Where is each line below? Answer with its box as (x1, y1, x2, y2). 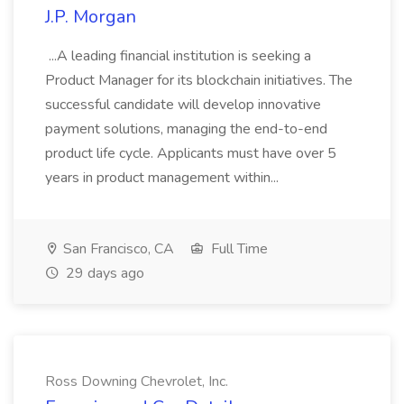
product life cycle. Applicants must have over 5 (45, 143, 336, 163)
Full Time (207, 239, 268, 259)
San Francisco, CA (60, 239, 174, 259)
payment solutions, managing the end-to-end (45, 119, 327, 139)
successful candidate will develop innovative (45, 95, 321, 115)
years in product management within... (45, 168, 282, 188)
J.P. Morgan (45, 5, 136, 29)
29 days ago (62, 263, 144, 283)
